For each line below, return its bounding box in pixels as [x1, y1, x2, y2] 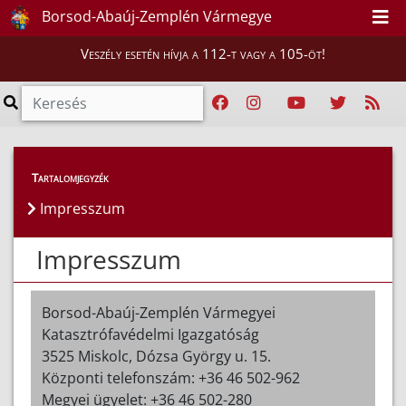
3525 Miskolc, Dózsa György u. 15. [42, 346, 271, 366]
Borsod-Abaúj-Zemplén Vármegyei [42, 303, 275, 323]
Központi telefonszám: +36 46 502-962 [42, 368, 300, 388]
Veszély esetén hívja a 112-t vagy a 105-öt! [81, 44, 325, 63]
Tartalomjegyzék [32, 169, 109, 186]
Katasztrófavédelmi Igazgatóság [42, 324, 259, 344]
